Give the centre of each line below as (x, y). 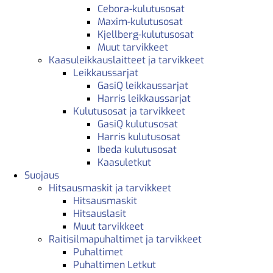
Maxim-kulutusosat (140, 22)
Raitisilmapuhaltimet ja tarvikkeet (125, 239)
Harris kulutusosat (139, 137)
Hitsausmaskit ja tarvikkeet (110, 188)
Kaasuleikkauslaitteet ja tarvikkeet (126, 60)
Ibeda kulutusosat (137, 150)
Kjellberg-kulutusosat (146, 35)
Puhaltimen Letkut (115, 265)
